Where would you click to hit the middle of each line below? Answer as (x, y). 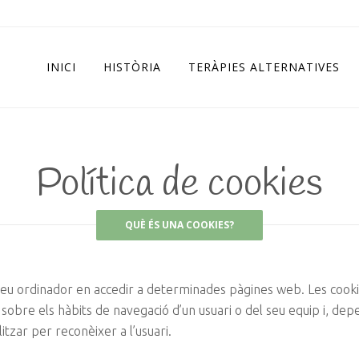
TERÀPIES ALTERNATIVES (264, 67)
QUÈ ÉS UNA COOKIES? (179, 225)
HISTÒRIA (132, 67)
